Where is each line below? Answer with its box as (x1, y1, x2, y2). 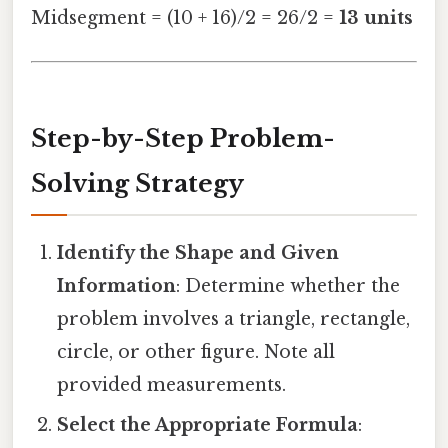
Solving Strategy (31, 169, 244, 199)
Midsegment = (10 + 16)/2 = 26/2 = (31, 7, 339, 30)
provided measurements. (57, 374, 287, 397)
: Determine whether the (176, 275, 401, 298)
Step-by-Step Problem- (31, 124, 335, 154)
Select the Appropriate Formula (57, 414, 359, 437)
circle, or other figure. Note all (57, 341, 336, 364)
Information (57, 275, 177, 298)
